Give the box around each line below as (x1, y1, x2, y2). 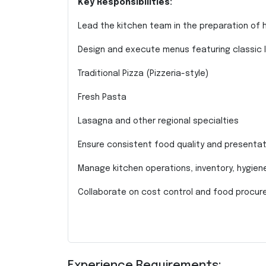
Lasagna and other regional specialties (78, 117, 239, 125)
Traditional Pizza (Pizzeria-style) (78, 69, 208, 78)
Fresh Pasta (78, 93, 126, 102)
